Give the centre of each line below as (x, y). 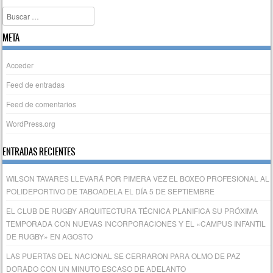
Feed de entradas (36, 84)
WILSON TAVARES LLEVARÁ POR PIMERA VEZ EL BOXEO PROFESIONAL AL (138, 178)
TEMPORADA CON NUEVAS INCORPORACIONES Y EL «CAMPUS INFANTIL (136, 223)
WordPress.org (31, 123)
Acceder (20, 65)
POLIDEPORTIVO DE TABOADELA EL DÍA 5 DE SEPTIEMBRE (111, 191)
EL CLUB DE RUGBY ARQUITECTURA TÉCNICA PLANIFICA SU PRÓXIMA (132, 210)
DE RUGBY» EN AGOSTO (50, 236)
